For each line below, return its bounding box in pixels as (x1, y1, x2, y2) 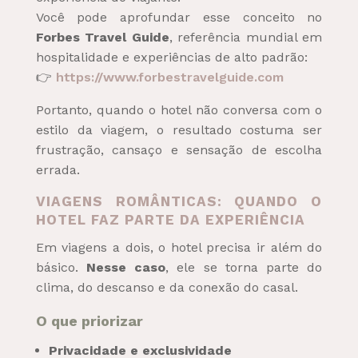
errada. (35, 161, 80, 177)
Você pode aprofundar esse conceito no (35, 9, 323, 25)
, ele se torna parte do (165, 259, 323, 275)
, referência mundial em (169, 29, 323, 45)
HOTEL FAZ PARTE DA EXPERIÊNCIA (35, 211, 305, 228)
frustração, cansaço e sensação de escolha (35, 141, 323, 157)
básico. (35, 259, 86, 275)
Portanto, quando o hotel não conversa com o (35, 101, 323, 117)
